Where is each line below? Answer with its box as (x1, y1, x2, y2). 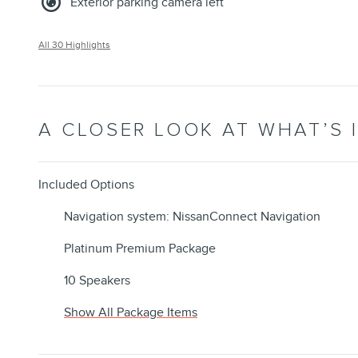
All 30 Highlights (38, 38, 110, 50)
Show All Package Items (64, 304, 197, 320)
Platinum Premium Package (64, 240, 216, 257)
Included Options (38, 176, 134, 193)
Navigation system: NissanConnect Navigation (64, 208, 320, 225)
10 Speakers (64, 272, 130, 288)
